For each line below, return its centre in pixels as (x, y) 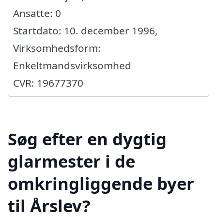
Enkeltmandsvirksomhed (72, 65)
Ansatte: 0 (37, 13)
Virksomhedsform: (57, 48)
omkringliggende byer (101, 184)
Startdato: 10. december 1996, (85, 30)
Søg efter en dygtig (87, 139)
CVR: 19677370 (48, 83)
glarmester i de (71, 161)
